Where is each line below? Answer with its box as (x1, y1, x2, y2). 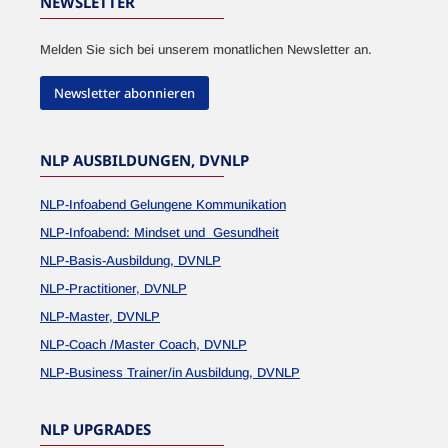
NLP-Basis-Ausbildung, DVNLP (40, 253, 221, 268)
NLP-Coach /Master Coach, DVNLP (40, 337, 247, 352)
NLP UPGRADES (40, 419, 151, 439)
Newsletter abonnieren (54, 83, 195, 102)
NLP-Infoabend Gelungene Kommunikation (40, 197, 286, 212)
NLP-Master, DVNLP (40, 309, 160, 324)
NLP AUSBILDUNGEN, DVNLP (40, 150, 249, 170)
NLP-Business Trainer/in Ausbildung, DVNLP (40, 365, 300, 380)
